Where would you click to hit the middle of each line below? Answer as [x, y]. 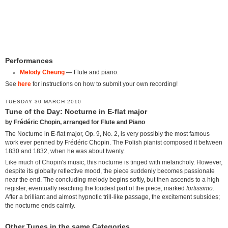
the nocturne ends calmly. [40, 206]
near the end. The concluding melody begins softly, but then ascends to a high [112, 180]
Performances [29, 61]
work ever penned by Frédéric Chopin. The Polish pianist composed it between [114, 142]
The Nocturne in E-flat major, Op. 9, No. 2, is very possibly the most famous [107, 134]
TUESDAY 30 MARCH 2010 [43, 101]
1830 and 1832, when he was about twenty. [65, 151]
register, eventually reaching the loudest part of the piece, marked [96, 189]
